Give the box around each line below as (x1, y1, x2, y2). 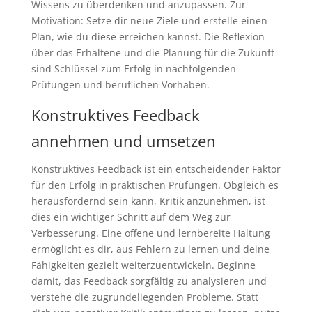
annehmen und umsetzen (31, 130, 216, 151)
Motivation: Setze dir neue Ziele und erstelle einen (31, 13, 267, 27)
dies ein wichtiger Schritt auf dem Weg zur (31, 210, 231, 224)
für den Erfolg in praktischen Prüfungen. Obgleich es (31, 178, 279, 192)
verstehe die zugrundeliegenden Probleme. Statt (31, 290, 258, 304)
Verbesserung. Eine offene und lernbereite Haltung (31, 226, 270, 240)
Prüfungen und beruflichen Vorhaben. (31, 77, 210, 91)
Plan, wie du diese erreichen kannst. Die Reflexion (31, 29, 265, 43)
